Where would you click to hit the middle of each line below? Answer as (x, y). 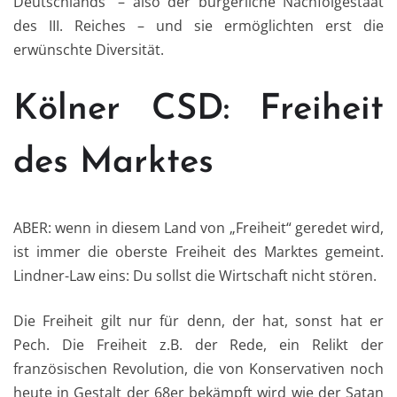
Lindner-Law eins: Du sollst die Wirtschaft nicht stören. (195, 276)
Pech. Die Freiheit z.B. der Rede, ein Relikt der (198, 345)
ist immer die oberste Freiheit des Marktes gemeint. (198, 252)
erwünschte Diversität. (89, 50)
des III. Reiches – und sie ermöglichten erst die (198, 26)
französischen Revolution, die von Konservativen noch (198, 369)
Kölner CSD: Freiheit (198, 110)
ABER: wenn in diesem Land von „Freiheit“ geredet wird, (198, 228)
